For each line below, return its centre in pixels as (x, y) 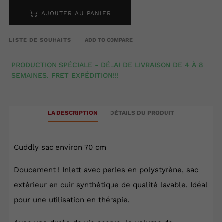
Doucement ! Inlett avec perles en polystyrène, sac (106, 170)
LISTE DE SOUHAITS (40, 40)
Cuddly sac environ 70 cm (60, 147)
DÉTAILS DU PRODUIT (142, 113)
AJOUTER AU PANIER (76, 14)
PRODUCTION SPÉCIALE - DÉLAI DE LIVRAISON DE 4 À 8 (107, 65)
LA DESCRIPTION (73, 113)
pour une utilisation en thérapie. (72, 200)
